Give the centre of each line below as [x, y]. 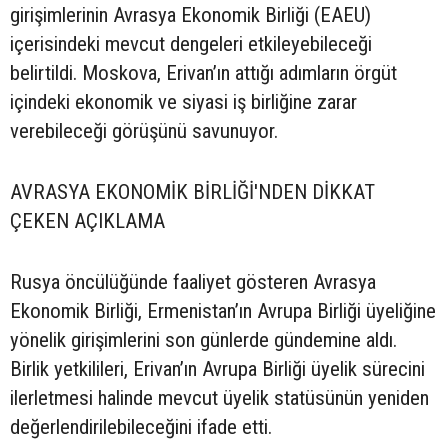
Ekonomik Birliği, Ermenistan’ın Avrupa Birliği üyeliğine [223, 311]
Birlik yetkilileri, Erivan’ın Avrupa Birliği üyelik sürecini [217, 369]
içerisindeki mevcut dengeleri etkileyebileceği [191, 44]
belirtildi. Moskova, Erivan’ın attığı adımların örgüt [203, 73]
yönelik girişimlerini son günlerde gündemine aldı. [203, 340]
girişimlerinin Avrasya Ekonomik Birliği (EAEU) [190, 15]
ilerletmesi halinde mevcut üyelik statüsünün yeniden [219, 398]
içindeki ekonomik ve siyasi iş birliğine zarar [183, 102]
